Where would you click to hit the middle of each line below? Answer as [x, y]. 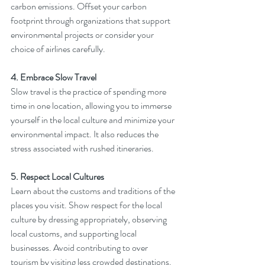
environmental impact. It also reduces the [85, 134]
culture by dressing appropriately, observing [90, 219]
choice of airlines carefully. [58, 49]
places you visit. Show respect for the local [87, 205]
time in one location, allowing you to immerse [92, 106]
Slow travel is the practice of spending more [89, 92]
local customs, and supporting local [75, 234]
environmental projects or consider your [83, 35]
